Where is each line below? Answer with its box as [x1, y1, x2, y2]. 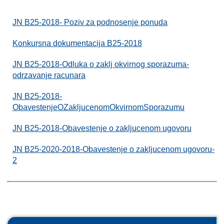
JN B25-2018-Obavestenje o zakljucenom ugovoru [12, 124, 191, 132]
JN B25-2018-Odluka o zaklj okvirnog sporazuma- [12, 60, 189, 68]
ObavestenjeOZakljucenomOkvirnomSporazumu [12, 103, 184, 111]
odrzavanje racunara [12, 71, 85, 79]
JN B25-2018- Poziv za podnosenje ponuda [12, 18, 167, 26]
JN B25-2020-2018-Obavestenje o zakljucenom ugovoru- [12, 145, 214, 153]
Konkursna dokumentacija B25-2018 [12, 39, 142, 47]
